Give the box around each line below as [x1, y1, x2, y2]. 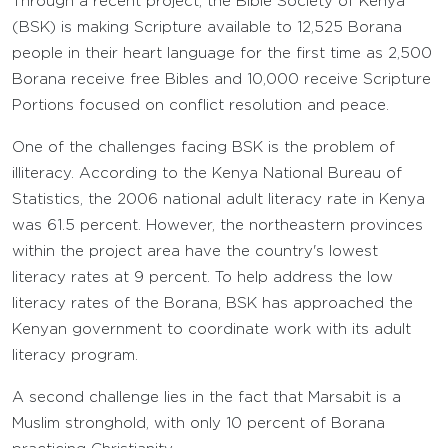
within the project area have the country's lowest [12, 245, 378, 258]
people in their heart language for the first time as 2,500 [12, 47, 432, 60]
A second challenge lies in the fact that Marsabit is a [12, 391, 401, 404]
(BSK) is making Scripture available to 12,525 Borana [12, 21, 402, 34]
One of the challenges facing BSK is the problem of [12, 141, 395, 154]
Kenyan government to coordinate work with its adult [12, 323, 411, 336]
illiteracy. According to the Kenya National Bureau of [12, 167, 402, 180]
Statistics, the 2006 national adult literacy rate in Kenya [12, 193, 425, 206]
